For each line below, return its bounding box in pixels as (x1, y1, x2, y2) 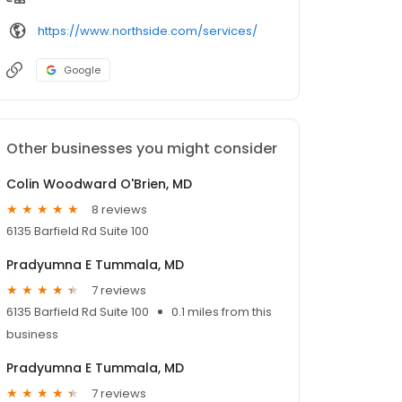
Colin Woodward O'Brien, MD (6, 175, 192, 194)
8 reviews (92, 200, 147, 218)
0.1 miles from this (171, 303, 272, 321)
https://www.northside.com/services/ (38, 22, 258, 39)
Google (64, 63, 100, 78)
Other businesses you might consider (6, 138, 277, 160)
